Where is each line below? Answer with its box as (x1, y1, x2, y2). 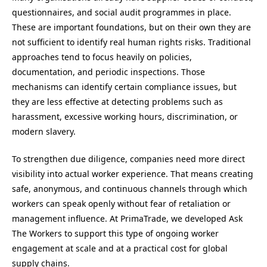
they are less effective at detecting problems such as (12, 95, 223, 107)
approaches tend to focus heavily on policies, (12, 51, 192, 63)
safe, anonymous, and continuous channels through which (12, 183, 247, 195)
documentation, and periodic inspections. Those (12, 66, 205, 77)
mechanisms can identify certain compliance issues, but (12, 80, 237, 92)
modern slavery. (12, 125, 76, 137)
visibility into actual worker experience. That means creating (12, 168, 253, 180)
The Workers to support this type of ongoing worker (12, 228, 219, 240)
